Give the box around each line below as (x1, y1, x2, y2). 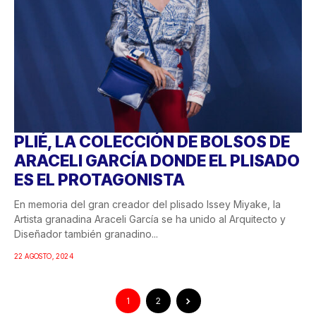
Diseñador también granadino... (14, 227, 158, 240)
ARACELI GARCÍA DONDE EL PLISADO (14, 150, 300, 171)
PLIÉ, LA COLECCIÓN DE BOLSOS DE (14, 131, 290, 152)
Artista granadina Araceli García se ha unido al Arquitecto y (14, 212, 286, 225)
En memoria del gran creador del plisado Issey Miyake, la (14, 197, 281, 210)
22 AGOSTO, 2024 (14, 251, 73, 260)
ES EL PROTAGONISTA (14, 169, 185, 190)
